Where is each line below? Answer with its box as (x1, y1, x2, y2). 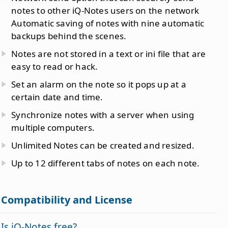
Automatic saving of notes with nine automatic (11, 17, 205, 29)
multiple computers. (11, 121, 95, 133)
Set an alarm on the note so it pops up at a (11, 78, 186, 90)
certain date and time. (11, 91, 103, 103)
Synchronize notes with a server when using (11, 108, 194, 121)
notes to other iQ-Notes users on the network (11, 4, 199, 16)
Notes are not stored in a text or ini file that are (11, 47, 206, 60)
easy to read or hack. (11, 60, 98, 72)
